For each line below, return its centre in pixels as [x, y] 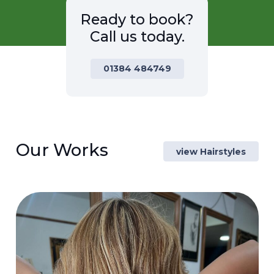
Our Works [62, 150]
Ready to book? [137, 19]
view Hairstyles [211, 151]
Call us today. [137, 36]
